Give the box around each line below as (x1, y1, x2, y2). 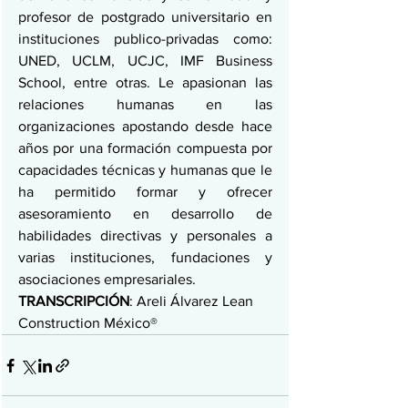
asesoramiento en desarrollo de (18, 206, 272, 222)
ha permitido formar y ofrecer (18, 184, 272, 200)
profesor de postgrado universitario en (18, 9, 272, 25)
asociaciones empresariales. (18, 271, 196, 288)
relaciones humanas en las (18, 97, 272, 113)
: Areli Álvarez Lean (129, 293, 257, 310)
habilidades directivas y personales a (18, 228, 272, 244)
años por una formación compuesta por (18, 140, 272, 157)
